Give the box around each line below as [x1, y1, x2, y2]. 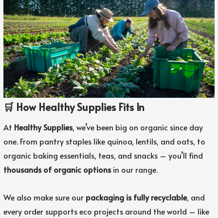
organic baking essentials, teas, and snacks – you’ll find [3, 150, 203, 161]
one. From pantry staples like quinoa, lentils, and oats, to [3, 136, 205, 147]
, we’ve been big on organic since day [72, 122, 203, 133]
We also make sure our [3, 192, 86, 203]
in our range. [110, 164, 158, 175]
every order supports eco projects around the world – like [3, 206, 209, 217]
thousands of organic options [3, 164, 111, 175]
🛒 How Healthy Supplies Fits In [3, 100, 145, 114]
